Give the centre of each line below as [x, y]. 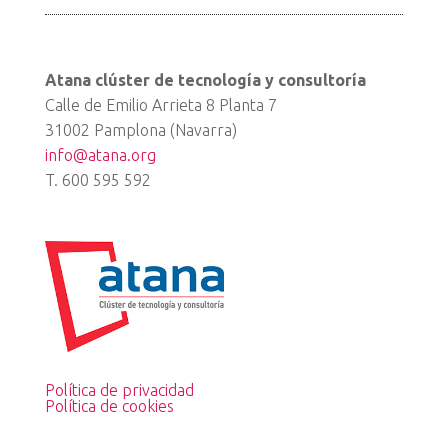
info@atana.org [100, 155]
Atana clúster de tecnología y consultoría [205, 80]
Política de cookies [109, 405]
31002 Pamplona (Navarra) [140, 130]
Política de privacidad [119, 389]
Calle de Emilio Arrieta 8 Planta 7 [160, 105]
